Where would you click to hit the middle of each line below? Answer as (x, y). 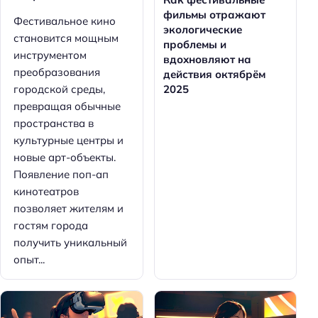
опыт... (29, 259)
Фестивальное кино (65, 21)
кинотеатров (46, 191)
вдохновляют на (207, 59)
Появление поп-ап (61, 174)
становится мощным (66, 38)
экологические (202, 29)
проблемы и (194, 44)
